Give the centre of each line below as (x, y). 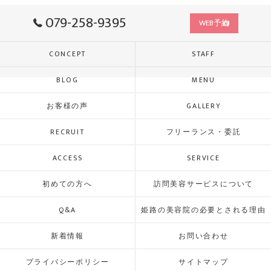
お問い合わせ (204, 236)
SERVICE (204, 158)
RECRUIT (67, 132)
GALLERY (204, 106)
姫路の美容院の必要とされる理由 (204, 210)
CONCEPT (67, 54)
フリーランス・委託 (204, 132)
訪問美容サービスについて (204, 184)
